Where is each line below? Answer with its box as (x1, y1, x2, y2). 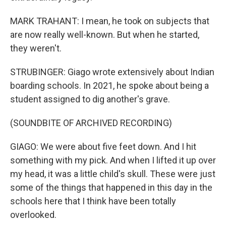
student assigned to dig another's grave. (10, 94, 170, 104)
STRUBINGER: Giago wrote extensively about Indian (10, 67, 214, 77)
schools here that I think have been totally (10, 196, 176, 206)
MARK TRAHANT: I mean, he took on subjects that (10, 16, 209, 26)
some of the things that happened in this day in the (10, 182, 212, 193)
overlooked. (10, 209, 56, 220)
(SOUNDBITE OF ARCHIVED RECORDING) (10, 118, 172, 128)
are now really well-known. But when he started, (10, 29, 199, 40)
